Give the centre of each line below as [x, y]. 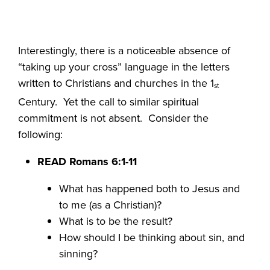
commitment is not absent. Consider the [114, 118]
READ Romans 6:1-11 [89, 161]
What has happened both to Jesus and [150, 188]
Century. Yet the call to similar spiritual [109, 102]
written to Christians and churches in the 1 [116, 83]
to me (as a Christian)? [111, 205]
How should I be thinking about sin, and [152, 237]
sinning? [79, 253]
